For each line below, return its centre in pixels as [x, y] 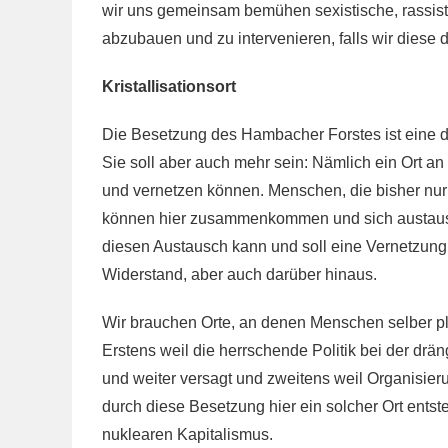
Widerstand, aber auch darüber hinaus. [239, 274]
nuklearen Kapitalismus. [187, 434]
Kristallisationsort [169, 86]
